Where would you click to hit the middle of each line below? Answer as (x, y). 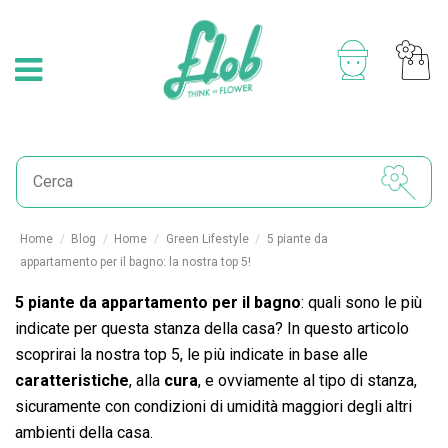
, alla (146, 380)
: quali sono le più (361, 302)
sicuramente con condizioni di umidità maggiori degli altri (213, 406)
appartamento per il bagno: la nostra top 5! (135, 262)
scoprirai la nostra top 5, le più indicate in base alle (191, 354)
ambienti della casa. (84, 432)
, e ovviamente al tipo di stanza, (307, 380)
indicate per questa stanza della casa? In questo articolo (212, 328)
